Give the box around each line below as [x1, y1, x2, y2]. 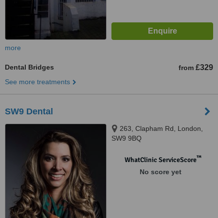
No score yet [139, 168, 182, 176]
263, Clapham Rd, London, [120, 125, 203, 132]
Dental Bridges [5, 63, 54, 71]
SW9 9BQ [111, 134, 142, 142]
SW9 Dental [5, 107, 53, 116]
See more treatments [5, 78, 70, 86]
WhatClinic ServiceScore [124, 156, 197, 164]
